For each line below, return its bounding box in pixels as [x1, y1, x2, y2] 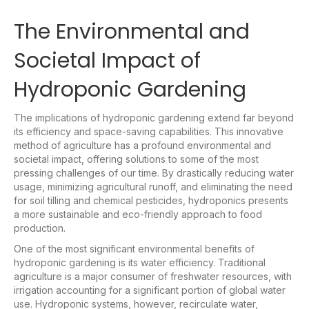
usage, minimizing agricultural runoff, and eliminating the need [14, 180, 292, 192]
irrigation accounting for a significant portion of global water [14, 283, 286, 296]
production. [14, 221, 66, 234]
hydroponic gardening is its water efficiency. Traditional [14, 256, 266, 268]
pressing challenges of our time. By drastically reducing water [14, 166, 294, 179]
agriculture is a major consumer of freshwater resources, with [14, 270, 292, 282]
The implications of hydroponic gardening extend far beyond [14, 111, 294, 123]
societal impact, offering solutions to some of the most [14, 152, 259, 165]
